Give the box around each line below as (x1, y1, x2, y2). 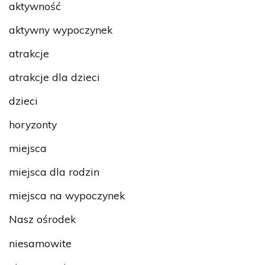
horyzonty (9, 118, 57, 131)
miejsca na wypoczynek (9, 189, 125, 202)
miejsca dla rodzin (9, 165, 99, 179)
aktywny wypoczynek (9, 22, 112, 36)
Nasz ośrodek (9, 212, 76, 226)
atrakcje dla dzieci (9, 70, 100, 83)
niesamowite (9, 236, 72, 250)
